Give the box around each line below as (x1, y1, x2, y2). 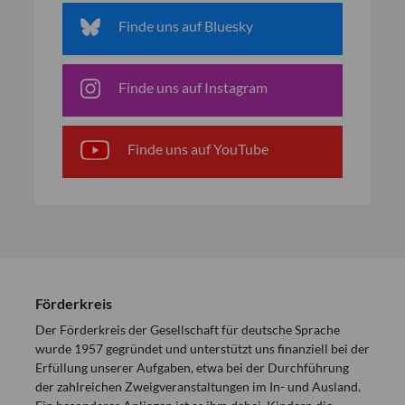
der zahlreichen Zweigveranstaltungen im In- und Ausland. (35, 379, 361, 394)
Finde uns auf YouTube (127, 140, 268, 157)
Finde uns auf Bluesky (118, 17, 253, 34)
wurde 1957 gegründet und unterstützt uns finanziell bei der (35, 341, 370, 356)
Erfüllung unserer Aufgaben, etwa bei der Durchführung (35, 360, 349, 375)
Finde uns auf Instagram (118, 79, 268, 96)
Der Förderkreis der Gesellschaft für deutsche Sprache (35, 322, 340, 337)
